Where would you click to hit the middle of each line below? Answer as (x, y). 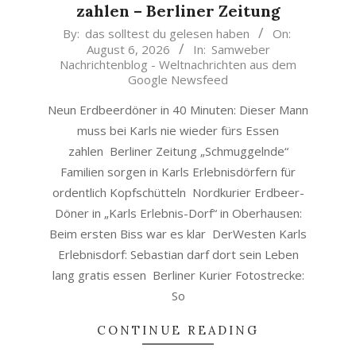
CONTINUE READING (178, 330)
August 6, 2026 (128, 49)
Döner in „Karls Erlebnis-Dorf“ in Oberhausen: (178, 213)
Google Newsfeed (178, 79)
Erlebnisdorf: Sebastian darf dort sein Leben (178, 254)
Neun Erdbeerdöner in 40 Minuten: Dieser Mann (178, 110)
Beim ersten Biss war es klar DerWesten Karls (178, 234)
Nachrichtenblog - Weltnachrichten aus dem (178, 64)
